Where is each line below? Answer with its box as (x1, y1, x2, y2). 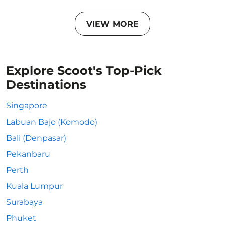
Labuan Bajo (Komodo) (6, 117, 97, 127)
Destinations (6, 77, 86, 92)
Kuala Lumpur (6, 181, 63, 191)
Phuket (6, 213, 36, 223)
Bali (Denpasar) (6, 133, 66, 143)
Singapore (6, 101, 47, 110)
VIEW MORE (86, 19, 139, 29)
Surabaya (6, 197, 43, 207)
